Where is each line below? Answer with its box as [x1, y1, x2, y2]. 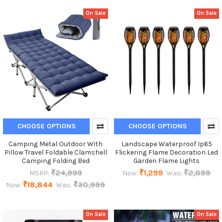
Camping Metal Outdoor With [8, 139, 103, 148]
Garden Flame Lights [133, 156, 200, 165]
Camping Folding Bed [21, 156, 90, 165]
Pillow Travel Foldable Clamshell [4, 148, 107, 157]
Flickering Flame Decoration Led [115, 148, 218, 157]
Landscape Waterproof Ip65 [121, 139, 212, 148]
